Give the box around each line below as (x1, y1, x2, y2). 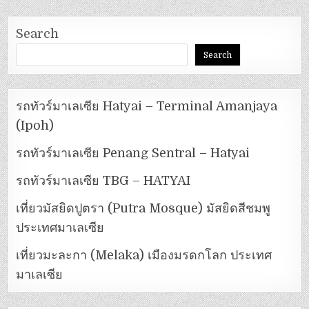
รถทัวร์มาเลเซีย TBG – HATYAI (16, 174, 191, 188)
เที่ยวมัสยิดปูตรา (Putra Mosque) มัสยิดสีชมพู (16, 201, 271, 216)
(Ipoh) (16, 119, 54, 133)
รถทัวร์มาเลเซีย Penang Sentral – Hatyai (16, 146, 250, 161)
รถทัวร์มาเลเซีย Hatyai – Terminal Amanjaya (16, 99, 278, 114)
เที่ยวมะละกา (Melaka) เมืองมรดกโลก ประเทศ (16, 248, 272, 263)
